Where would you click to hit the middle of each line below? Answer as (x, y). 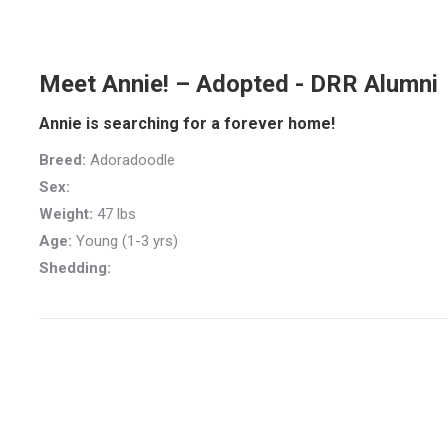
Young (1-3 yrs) (125, 240)
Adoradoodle (130, 159)
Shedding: (75, 267)
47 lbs (114, 213)
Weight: (66, 213)
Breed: (62, 159)
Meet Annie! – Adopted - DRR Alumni (238, 83)
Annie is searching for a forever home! (187, 123)
